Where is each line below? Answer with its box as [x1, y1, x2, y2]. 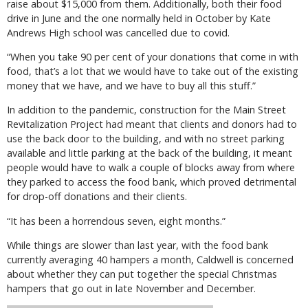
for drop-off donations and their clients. [7, 190, 187, 203]
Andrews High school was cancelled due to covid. [7, 25, 230, 39]
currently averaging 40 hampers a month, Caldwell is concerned [7, 253, 294, 267]
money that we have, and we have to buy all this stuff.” [7, 78, 256, 92]
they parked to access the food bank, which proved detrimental [7, 175, 296, 189]
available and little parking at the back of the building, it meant [7, 146, 292, 160]
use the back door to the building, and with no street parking [7, 132, 285, 146]
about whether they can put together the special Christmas [7, 267, 277, 281]
